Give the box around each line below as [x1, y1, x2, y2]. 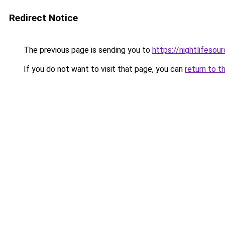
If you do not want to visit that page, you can [22, 64, 185, 74]
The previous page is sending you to [22, 45, 152, 55]
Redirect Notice [9, 12, 78, 24]
